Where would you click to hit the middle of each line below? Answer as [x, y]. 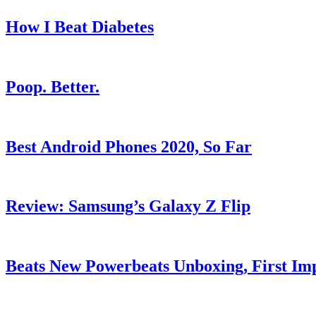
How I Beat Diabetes [80, 27]
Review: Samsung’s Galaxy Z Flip [128, 206]
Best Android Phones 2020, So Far [129, 146]
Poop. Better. [53, 86]
